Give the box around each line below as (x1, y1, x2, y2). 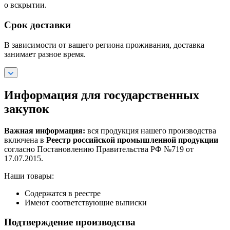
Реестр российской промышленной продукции (46, 135, 218, 144)
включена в (4, 135, 46, 144)
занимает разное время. (4, 49, 86, 59)
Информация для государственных (4, 88, 199, 102)
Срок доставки (4, 20, 71, 31)
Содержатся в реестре (25, 188, 101, 198)
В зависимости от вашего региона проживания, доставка (4, 40, 204, 49)
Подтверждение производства (4, 217, 136, 228)
